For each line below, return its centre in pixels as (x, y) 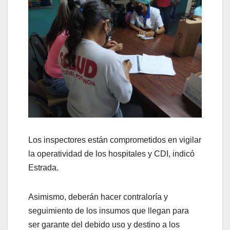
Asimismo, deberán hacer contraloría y (98, 197)
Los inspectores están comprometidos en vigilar (115, 140)
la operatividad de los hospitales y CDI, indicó (111, 154)
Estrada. (43, 168)
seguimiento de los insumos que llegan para (109, 211)
